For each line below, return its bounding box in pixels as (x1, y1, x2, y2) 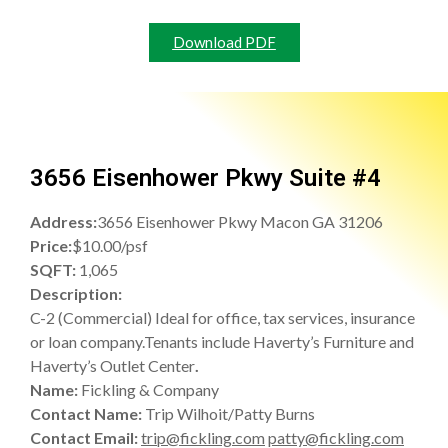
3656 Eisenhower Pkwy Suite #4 (30, 163, 381, 192)
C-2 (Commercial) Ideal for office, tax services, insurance (30, 307, 415, 327)
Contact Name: (30, 403, 145, 423)
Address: (30, 211, 97, 231)
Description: (30, 283, 122, 303)
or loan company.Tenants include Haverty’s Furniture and (30, 331, 414, 351)
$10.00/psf (72, 235, 148, 255)
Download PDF (172, 32, 276, 51)
